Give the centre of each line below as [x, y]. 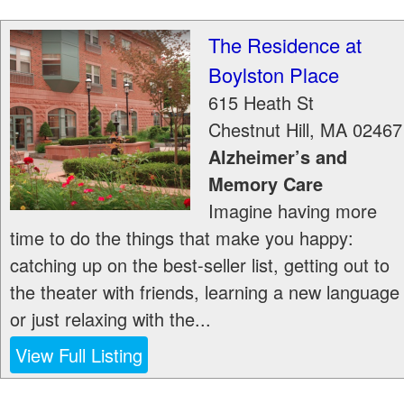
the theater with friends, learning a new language [205, 292]
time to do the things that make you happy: [182, 238]
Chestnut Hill [259, 129]
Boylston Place [274, 74]
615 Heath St [261, 102]
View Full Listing [79, 355]
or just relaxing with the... [110, 319]
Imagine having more [293, 211]
